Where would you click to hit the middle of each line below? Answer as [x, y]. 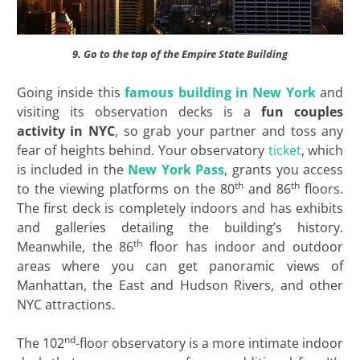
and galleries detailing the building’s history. [180, 227]
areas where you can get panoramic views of [180, 266]
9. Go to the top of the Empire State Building [180, 53]
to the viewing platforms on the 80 [125, 188]
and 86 [267, 188]
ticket [284, 150]
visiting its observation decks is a [139, 111]
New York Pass [176, 169]
